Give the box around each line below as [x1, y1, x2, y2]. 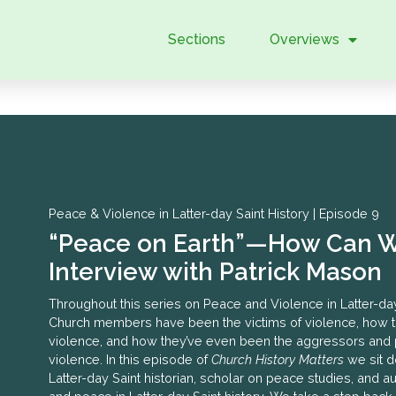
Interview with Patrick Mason [48, 256, 382, 286]
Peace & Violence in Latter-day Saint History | [48, 205, 319, 221]
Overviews [269, 31, 339, 48]
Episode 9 [318, 205, 379, 221]
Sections [167, 31, 225, 48]
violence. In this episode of [48, 351, 211, 367]
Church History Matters [210, 351, 344, 367]
